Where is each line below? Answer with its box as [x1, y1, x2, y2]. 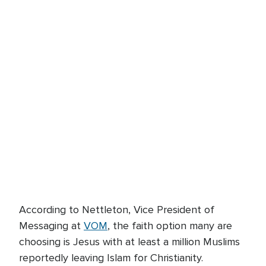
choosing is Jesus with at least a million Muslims [19, 235, 240, 248]
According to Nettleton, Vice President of [19, 203, 214, 216]
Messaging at [19, 219, 84, 232]
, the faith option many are [107, 219, 232, 232]
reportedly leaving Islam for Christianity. [19, 251, 203, 264]
